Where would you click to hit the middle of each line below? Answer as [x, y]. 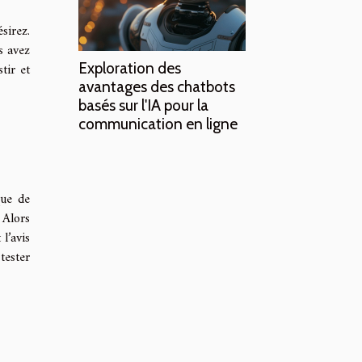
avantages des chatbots [157, 86]
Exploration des [130, 68]
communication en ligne [158, 124]
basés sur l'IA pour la [143, 105]
